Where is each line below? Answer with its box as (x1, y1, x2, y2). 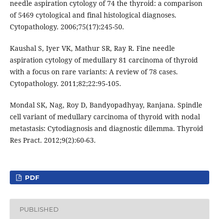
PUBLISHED (19, 205, 59, 214)
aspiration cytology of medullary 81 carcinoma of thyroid (9, 55, 198, 65)
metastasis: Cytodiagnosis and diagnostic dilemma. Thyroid (9, 123, 203, 133)
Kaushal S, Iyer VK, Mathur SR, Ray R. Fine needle (9, 43, 175, 53)
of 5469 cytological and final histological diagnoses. (9, 10, 176, 20)
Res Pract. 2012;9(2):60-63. (9, 135, 96, 145)
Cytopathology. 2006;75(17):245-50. (9, 22, 124, 31)
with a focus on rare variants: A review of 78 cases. (9, 66, 178, 76)
